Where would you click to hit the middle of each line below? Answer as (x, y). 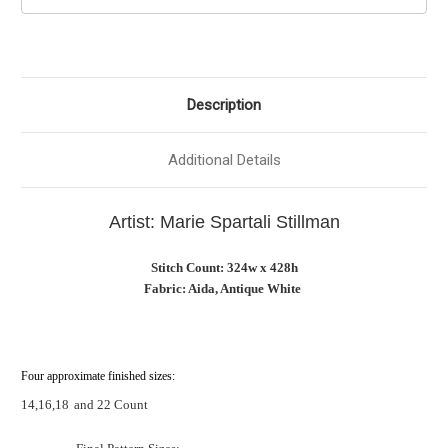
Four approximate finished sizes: (98, 376)
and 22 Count (111, 405)
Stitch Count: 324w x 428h (224, 268)
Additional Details (224, 160)
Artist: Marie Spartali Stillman (224, 222)
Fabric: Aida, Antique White (222, 289)
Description (224, 105)
